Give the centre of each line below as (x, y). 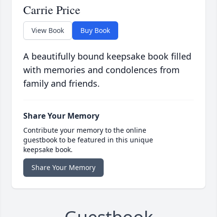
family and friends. (62, 84)
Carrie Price (52, 10)
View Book (48, 31)
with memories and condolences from (101, 70)
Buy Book (95, 31)
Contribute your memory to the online (85, 130)
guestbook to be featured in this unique (88, 140)
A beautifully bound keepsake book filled (107, 56)
